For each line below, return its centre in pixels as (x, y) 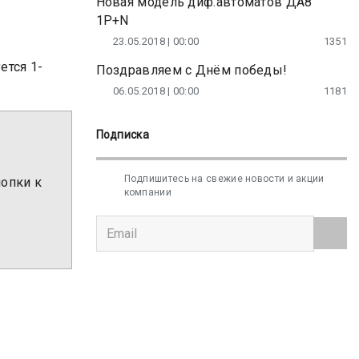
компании (147, 192)
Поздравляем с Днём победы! (192, 70)
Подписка (122, 135)
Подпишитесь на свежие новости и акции (224, 179)
